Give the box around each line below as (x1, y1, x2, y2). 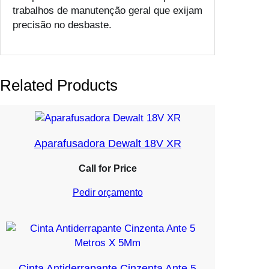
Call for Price (78, 163, 137, 174)
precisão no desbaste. (13, 19, 112, 31)
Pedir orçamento (72, 187, 143, 198)
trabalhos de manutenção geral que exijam (13, 4, 202, 16)
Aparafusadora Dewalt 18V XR (34, 138, 181, 150)
